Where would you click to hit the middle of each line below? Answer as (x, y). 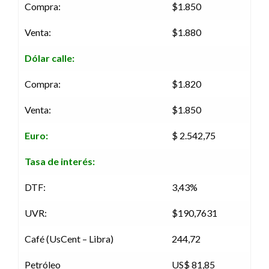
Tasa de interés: (60, 161)
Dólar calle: (50, 58)
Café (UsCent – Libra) (69, 238)
